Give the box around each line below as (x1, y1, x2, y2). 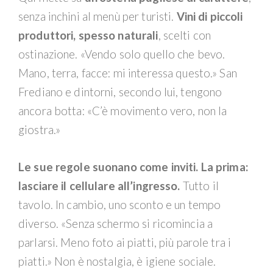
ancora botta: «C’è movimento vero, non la (18, 104, 227, 118)
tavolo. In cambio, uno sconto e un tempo (18, 197, 221, 211)
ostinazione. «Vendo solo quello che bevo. (18, 47, 225, 61)
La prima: (200, 160, 248, 174)
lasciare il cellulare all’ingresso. (18, 179, 180, 193)
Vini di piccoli (176, 9, 243, 23)
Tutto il (180, 179, 219, 193)
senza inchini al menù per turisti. (18, 9, 177, 23)
